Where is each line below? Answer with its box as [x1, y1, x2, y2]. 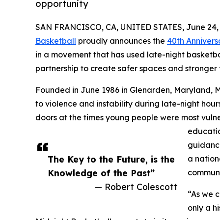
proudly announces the [76, 35, 167, 46]
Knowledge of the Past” [48, 167, 155, 178]
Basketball [35, 35, 76, 46]
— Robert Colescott [95, 181, 178, 192]
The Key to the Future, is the [48, 153, 175, 165]
